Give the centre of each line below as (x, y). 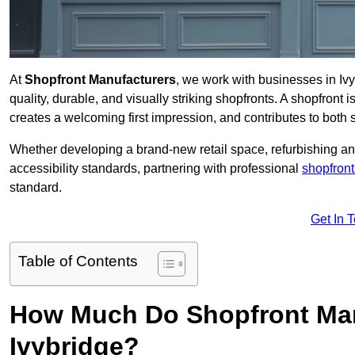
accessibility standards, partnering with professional (156, 169)
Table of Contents (78, 261)
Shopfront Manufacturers (100, 80)
